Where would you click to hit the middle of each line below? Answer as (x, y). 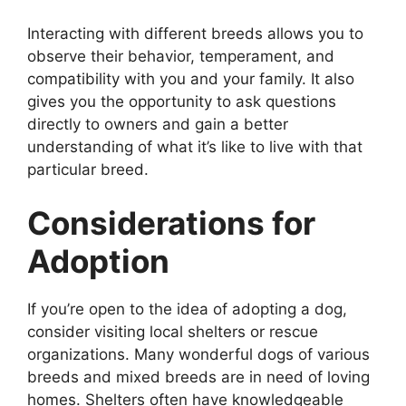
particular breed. (88, 169)
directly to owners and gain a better (158, 124)
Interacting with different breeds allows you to (195, 33)
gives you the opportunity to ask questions (182, 101)
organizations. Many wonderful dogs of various (198, 355)
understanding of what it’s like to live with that (195, 146)
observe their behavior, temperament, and (181, 56)
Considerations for (171, 223)
